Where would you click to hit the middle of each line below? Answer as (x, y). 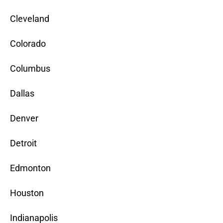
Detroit (23, 143)
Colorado (28, 44)
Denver (24, 118)
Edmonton (30, 168)
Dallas (22, 94)
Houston (27, 193)
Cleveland (30, 19)
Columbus (30, 69)
